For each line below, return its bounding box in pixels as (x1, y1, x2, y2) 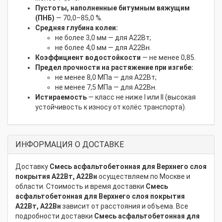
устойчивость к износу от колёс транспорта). (35, 103, 186, 111)
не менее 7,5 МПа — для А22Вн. (55, 83, 157, 91)
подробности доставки (15, 212, 94, 220)
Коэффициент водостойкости (35, 53, 141, 61)
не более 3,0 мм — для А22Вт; (55, 33, 151, 42)
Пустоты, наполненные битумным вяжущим (35, 3, 190, 12)
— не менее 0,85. (141, 53, 196, 61)
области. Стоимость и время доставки (15, 182, 146, 190)
